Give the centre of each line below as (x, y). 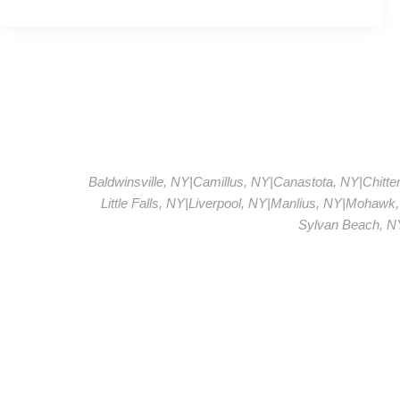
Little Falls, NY (142, 203)
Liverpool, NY (227, 203)
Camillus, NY (231, 181)
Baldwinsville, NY (138, 181)
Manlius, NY (306, 203)
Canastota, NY (316, 181)
